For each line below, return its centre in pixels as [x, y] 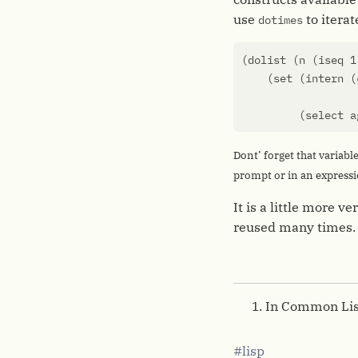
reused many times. [294, 227]
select [324, 115]
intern [324, 78]
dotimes [280, 20]
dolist [267, 60]
